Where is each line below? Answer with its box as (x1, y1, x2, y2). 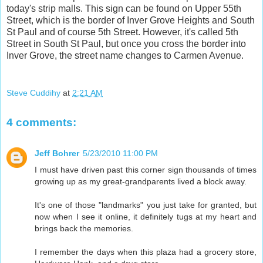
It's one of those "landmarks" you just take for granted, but (35, 200, 257, 210)
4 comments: (6, 116, 76, 129)
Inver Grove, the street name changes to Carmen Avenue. (6, 50, 244, 61)
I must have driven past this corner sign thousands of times (35, 164, 257, 174)
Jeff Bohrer (35, 148, 79, 158)
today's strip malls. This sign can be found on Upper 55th (6, 4, 241, 14)
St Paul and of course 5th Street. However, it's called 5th (6, 27, 238, 38)
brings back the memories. (35, 223, 133, 233)
